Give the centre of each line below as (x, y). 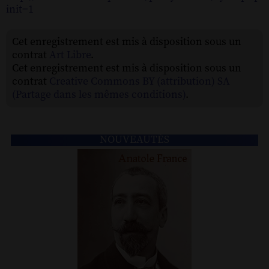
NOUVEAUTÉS (134, 140)
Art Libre (70, 55)
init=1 (20, 9)
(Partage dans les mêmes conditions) (99, 95)
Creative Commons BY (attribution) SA (140, 81)
